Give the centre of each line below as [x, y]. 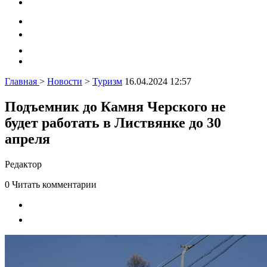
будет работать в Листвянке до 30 [113, 122]
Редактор [23, 164]
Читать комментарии [54, 184]
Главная [21, 82]
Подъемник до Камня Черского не [115, 106]
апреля [27, 139]
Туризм [107, 82]
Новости [65, 82]
